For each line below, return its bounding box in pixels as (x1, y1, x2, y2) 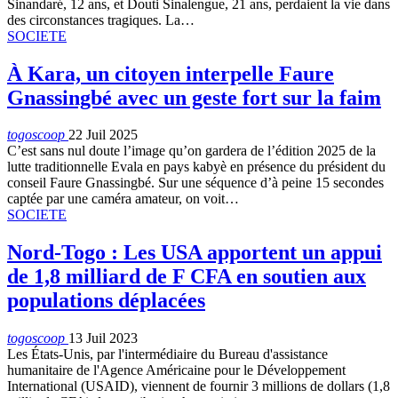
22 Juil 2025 (68, 127, 138, 143)
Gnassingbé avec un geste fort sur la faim (7, 85, 381, 109)
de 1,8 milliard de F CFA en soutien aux (7, 265, 366, 289)
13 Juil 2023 (68, 330, 138, 346)
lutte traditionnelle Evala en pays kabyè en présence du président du (7, 159, 386, 175)
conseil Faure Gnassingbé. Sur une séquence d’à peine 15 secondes (7, 175, 384, 191)
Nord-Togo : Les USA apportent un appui (7, 241, 382, 265)
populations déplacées (7, 289, 205, 313)
